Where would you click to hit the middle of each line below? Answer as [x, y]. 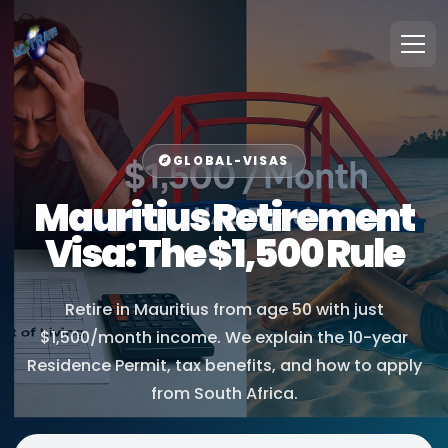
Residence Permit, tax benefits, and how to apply [224, 365]
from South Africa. [224, 393]
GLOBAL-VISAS [230, 160]
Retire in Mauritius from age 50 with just [224, 309]
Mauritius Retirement [224, 218]
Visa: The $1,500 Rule [224, 254]
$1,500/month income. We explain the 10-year [224, 337]
